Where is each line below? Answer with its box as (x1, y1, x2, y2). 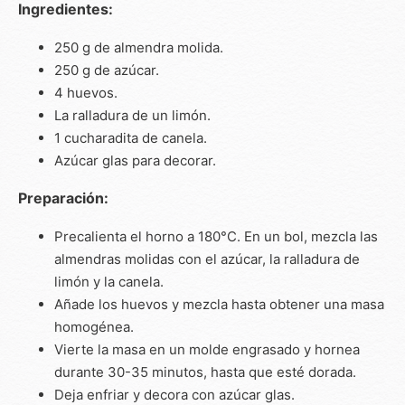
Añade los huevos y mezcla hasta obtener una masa (54, 295, 384, 313)
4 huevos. (54, 83, 118, 101)
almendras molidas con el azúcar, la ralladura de (54, 250, 360, 268)
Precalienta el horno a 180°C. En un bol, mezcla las (54, 227, 378, 245)
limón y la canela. (54, 272, 164, 290)
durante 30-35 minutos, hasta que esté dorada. (54, 363, 356, 381)
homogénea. (54, 317, 134, 335)
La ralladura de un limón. (54, 106, 211, 124)
